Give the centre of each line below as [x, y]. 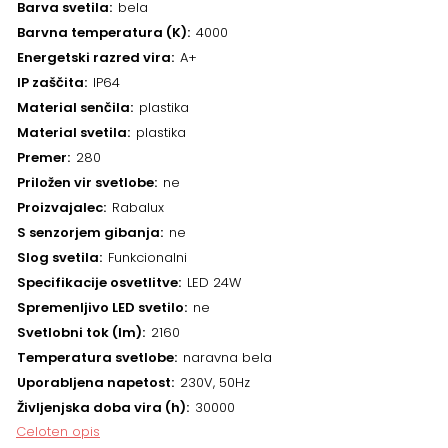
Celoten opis [58, 431]
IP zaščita [50, 82]
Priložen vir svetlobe [85, 182]
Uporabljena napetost [94, 382]
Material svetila [72, 132]
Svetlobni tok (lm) [79, 332]
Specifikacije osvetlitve [97, 282]
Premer [42, 157]
